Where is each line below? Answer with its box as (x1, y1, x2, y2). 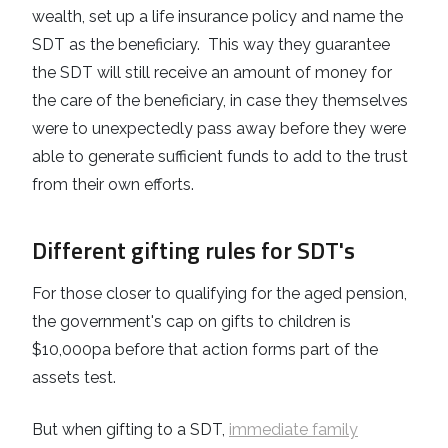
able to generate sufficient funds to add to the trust (32, 146, 408, 166)
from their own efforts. (32, 174, 194, 194)
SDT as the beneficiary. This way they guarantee (32, 34, 390, 54)
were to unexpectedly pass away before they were (32, 118, 406, 138)
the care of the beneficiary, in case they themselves (32, 90, 408, 110)
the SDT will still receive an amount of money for (32, 62, 392, 82)
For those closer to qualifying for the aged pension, (32, 283, 407, 303)
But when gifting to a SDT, (32, 419, 229, 439)
